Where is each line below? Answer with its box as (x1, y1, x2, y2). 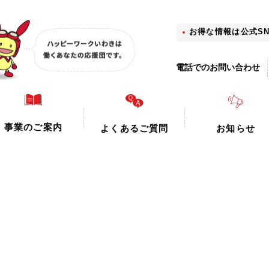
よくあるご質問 (100, 122, 169, 133)
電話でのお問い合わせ (175, 62, 260, 72)
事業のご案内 (4, 121, 62, 132)
